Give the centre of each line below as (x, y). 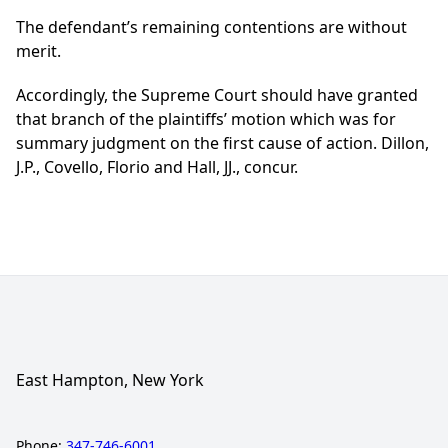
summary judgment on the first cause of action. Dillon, (222, 143)
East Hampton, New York (110, 380)
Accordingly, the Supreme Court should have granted (217, 95)
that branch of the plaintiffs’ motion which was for (206, 119)
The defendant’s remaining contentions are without (211, 27)
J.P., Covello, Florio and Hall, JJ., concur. (157, 167)
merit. (38, 51)
